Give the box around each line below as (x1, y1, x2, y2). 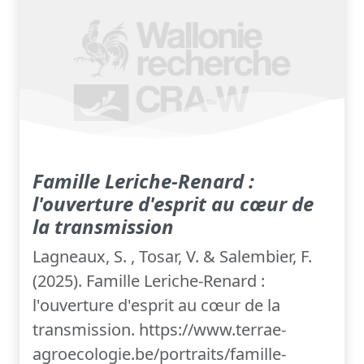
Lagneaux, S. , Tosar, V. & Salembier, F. (32, 245, 312, 268)
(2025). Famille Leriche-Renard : (32, 270, 265, 292)
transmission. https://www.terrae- (32, 318, 286, 341)
